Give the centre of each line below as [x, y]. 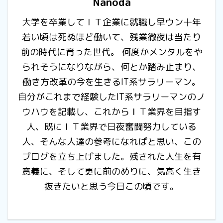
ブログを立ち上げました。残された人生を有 [111, 157]
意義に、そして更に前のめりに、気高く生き [111, 172]
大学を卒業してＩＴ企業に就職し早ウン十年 [111, 22]
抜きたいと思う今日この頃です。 [111, 187]
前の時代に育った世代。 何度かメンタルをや [111, 52]
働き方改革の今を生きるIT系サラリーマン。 [111, 82]
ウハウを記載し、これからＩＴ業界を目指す [111, 112]
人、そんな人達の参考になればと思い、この [111, 142]
